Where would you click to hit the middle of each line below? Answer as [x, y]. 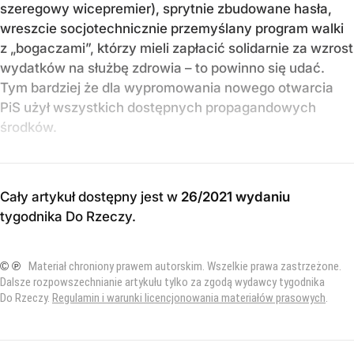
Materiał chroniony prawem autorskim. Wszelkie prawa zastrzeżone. [185, 267]
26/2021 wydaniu [235, 197]
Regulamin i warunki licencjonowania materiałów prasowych [189, 298]
